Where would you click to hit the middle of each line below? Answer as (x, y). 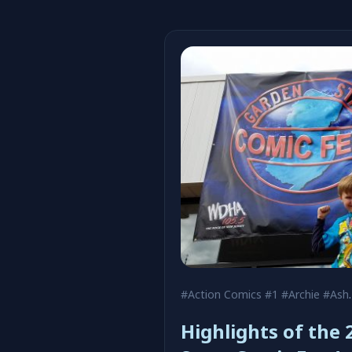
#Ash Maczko (336, 294)
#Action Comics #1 (229, 294)
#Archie (301, 294)
